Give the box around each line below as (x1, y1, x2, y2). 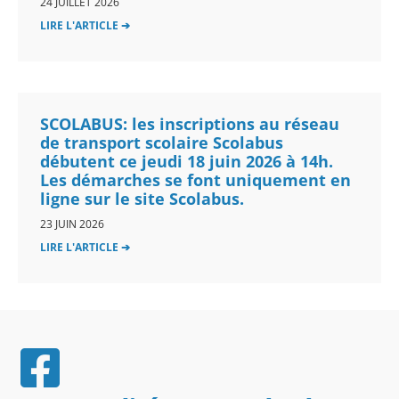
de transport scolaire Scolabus (40, 131, 283, 153)
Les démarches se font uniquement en (40, 168, 351, 191)
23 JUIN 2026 (40, 216, 104, 232)
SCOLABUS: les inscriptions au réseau (40, 112, 339, 134)
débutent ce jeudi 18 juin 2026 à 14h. (40, 150, 333, 172)
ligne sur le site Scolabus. (40, 187, 244, 209)
